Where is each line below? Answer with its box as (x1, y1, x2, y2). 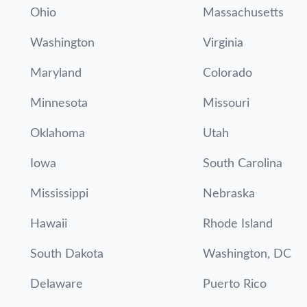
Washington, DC (203, 248, 291, 260)
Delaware (30, 278, 83, 291)
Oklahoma (30, 127, 85, 140)
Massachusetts (203, 7, 284, 19)
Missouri (203, 97, 249, 110)
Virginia (203, 37, 243, 49)
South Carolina (203, 158, 282, 170)
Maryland (30, 67, 82, 79)
